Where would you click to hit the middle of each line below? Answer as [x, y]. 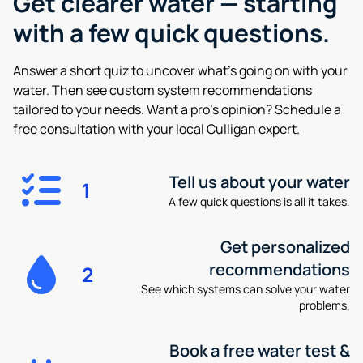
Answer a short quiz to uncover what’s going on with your [180, 70]
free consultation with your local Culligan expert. [156, 129]
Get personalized [285, 247]
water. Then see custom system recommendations [162, 90]
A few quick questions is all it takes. [259, 201]
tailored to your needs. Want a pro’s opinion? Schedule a [177, 109]
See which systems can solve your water [245, 289]
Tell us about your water [259, 182]
